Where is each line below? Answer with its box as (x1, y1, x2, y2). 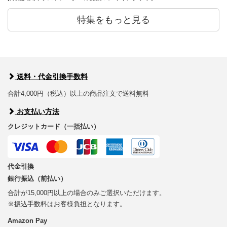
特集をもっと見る (77, 15, 150, 25)
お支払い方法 (15, 107, 59, 116)
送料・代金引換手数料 (15, 72, 88, 81)
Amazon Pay (8, 217, 47, 225)
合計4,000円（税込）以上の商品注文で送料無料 (8, 90, 149, 98)
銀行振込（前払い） (8, 175, 67, 183)
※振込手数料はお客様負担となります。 (8, 200, 126, 208)
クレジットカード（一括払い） (8, 123, 100, 131)
